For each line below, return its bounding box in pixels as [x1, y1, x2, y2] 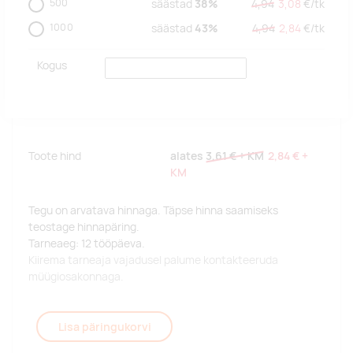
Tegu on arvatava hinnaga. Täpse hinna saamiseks [28, 203, 278, 218]
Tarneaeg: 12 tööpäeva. [28, 236, 145, 251]
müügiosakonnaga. [28, 269, 124, 284]
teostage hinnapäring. [28, 220, 139, 235]
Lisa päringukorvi [58, 319, 151, 335]
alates [170, 149, 206, 164]
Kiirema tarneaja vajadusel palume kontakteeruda [28, 253, 278, 268]
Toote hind [28, 149, 81, 164]
